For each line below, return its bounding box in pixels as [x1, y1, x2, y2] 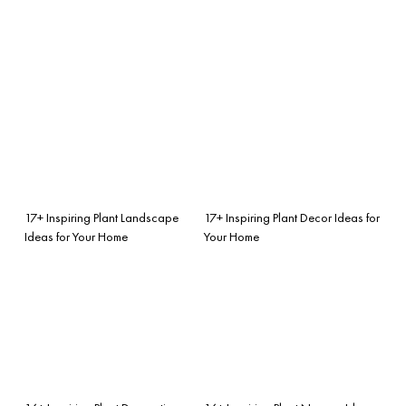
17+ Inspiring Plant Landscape [24, 208, 179, 226]
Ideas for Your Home [24, 227, 128, 245]
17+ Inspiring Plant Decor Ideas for [204, 208, 380, 226]
